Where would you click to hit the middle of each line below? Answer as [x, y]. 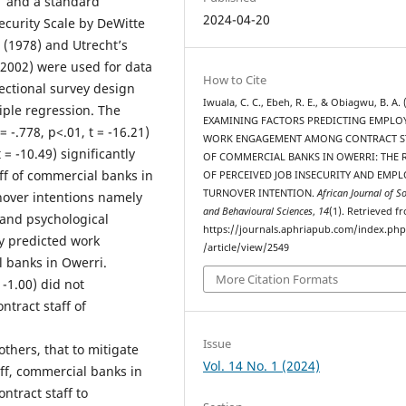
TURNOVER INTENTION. [261, 193]
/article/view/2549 [246, 247]
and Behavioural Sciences [258, 211]
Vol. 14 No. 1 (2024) [262, 366]
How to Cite [235, 79]
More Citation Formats [277, 280]
